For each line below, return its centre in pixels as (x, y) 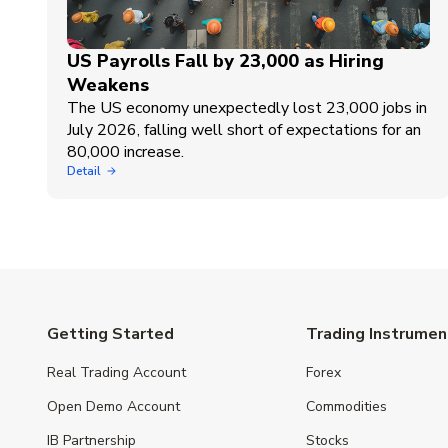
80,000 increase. (125, 151)
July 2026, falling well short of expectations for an (244, 129)
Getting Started (110, 333)
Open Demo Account (113, 406)
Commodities (347, 406)
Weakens (108, 84)
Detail (84, 170)
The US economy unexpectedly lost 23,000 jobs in (247, 107)
